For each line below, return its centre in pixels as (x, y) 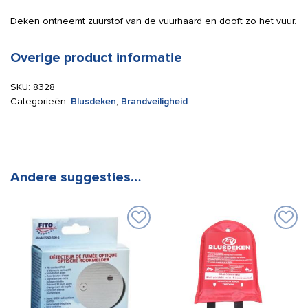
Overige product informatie (96, 58)
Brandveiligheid (154, 101)
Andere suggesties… (76, 177)
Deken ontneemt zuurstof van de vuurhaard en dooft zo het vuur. (153, 21)
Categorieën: (41, 101)
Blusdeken (93, 101)
